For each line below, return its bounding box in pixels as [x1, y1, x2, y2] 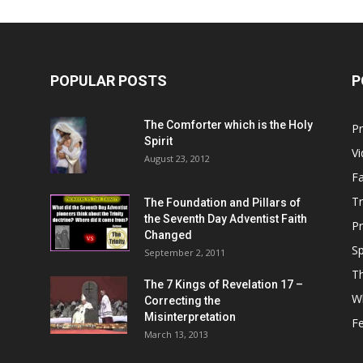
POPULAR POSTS [50, 72, 167, 90]
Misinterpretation [144, 310, 236, 324]
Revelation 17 [222, 278, 293, 292]
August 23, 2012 [144, 152, 210, 165]
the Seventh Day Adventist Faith [144, 212, 307, 226]
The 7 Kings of [144, 278, 222, 292]
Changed [144, 228, 192, 242]
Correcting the [144, 294, 220, 308]
